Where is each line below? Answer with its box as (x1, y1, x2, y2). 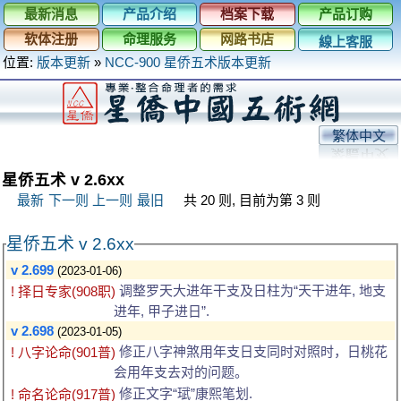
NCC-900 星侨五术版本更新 (105, 55, 271, 70)
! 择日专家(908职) (11, 284, 115, 300)
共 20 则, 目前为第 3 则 (183, 192, 320, 208)
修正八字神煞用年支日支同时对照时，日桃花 (115, 344, 388, 360)
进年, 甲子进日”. (114, 303, 209, 320)
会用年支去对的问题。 (114, 364, 248, 380)
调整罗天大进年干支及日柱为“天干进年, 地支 (115, 283, 386, 298)
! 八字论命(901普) (11, 345, 115, 361)
